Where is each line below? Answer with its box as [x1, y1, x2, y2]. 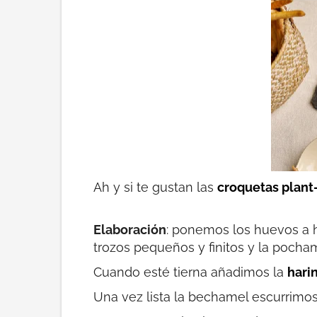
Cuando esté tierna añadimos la [93, 265, 287, 280]
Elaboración [93, 222, 166, 238]
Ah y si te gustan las [93, 180, 217, 195]
